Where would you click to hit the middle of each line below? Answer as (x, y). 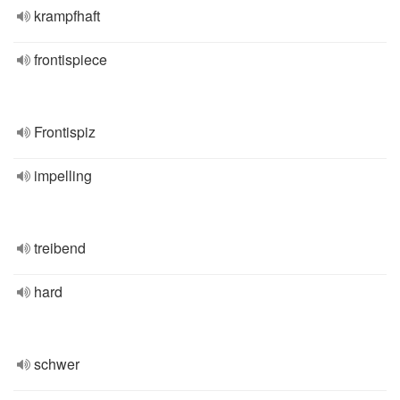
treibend (60, 248)
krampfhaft (67, 16)
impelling (63, 175)
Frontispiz (65, 132)
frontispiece (71, 59)
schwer (57, 364)
